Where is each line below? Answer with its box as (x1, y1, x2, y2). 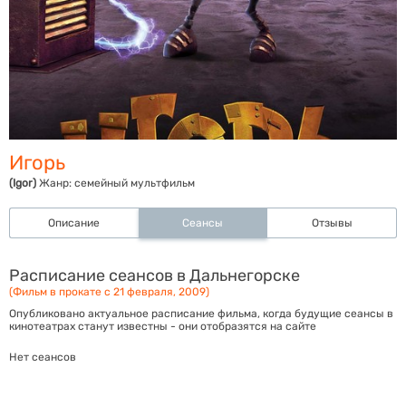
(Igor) (9, 177, 39, 189)
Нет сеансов (9, 351, 76, 363)
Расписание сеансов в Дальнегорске (9, 266, 300, 285)
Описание (48, 217, 101, 229)
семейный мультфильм (74, 177, 195, 189)
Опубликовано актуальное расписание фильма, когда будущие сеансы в (9, 307, 393, 320)
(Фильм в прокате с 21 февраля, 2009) (9, 285, 209, 298)
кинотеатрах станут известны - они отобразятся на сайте (9, 320, 316, 333)
